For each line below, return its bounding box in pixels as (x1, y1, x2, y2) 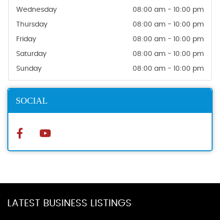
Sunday (16, 65, 42, 73)
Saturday (16, 51, 47, 58)
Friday (16, 36, 36, 43)
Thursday (16, 21, 48, 28)
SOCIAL (16, 96, 48, 106)
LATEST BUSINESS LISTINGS (7, 198, 132, 209)
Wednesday (16, 6, 57, 14)
